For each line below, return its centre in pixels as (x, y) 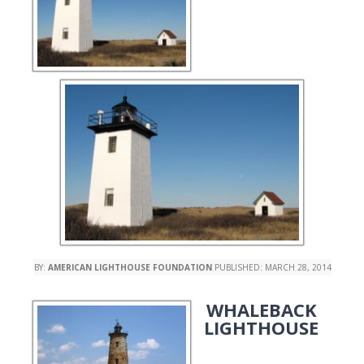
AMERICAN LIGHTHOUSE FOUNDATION (130, 267)
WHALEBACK (261, 309)
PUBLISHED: (238, 267)
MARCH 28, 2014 (298, 267)
